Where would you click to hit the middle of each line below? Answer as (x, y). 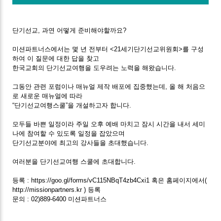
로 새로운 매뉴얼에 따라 (48, 96)
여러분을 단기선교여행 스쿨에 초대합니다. (74, 162)
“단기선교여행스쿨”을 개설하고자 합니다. (72, 106)
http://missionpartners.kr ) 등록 (57, 190)
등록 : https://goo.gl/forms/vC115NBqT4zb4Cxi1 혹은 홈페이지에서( (110, 181)
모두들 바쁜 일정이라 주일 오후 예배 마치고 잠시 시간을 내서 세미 (109, 124)
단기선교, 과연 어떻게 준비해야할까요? (70, 31)
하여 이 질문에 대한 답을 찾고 (56, 59)
